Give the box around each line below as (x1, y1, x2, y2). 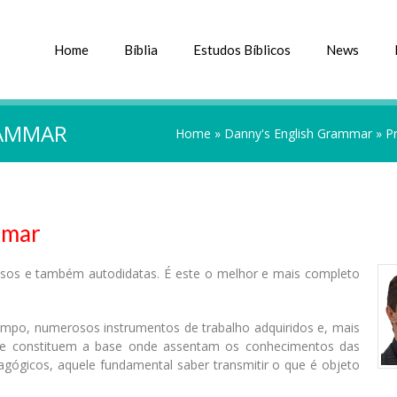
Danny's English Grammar (224, 125, 372, 142)
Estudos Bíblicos (193, 42, 291, 58)
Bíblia (124, 42, 158, 58)
